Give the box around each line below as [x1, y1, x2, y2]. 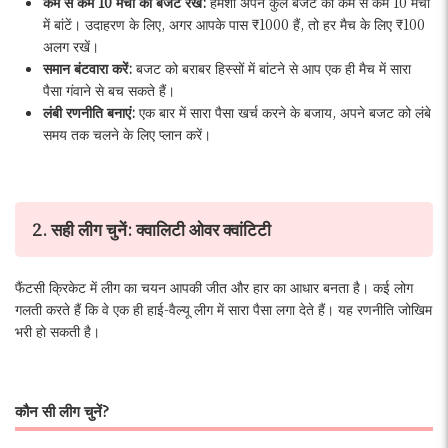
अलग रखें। [43, 35, 99, 56]
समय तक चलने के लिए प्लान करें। [43, 123, 211, 144]
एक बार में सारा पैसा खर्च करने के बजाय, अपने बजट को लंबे [139, 101, 431, 122]
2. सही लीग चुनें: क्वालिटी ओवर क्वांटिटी [31, 216, 271, 241]
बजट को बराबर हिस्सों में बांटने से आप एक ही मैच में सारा [132, 57, 411, 78]
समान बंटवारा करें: [43, 57, 132, 78]
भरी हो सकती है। [15, 321, 100, 342]
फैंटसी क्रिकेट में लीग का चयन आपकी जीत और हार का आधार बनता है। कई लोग [15, 277, 413, 298]
